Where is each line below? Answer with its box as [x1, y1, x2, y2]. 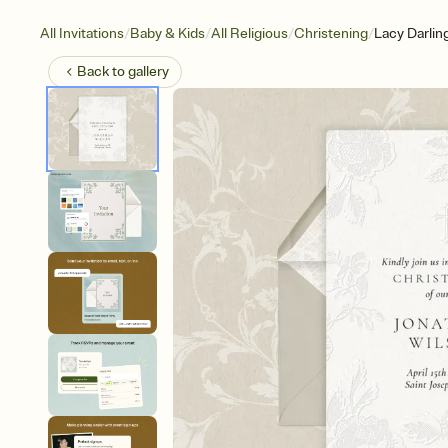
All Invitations [40, 25, 124, 42]
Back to [77, 63, 128, 80]
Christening [294, 25, 368, 42]
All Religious [211, 25, 288, 42]
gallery [128, 63, 169, 80]
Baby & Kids [130, 25, 205, 42]
